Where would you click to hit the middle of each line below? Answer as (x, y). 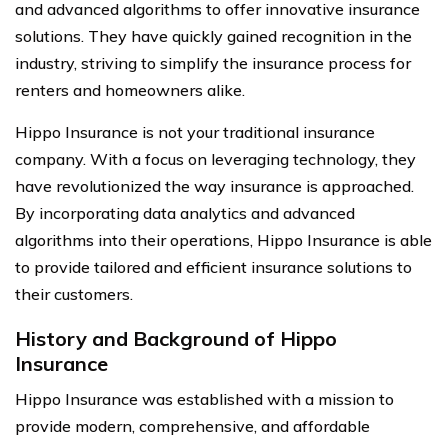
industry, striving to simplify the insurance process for (213, 62)
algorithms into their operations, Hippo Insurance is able (223, 239)
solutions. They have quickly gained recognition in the (213, 35)
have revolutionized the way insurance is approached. (214, 185)
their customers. (74, 293)
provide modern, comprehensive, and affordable (192, 425)
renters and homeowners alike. (130, 89)
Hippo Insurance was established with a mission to (204, 398)
